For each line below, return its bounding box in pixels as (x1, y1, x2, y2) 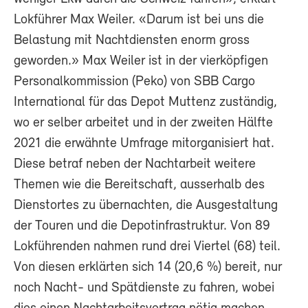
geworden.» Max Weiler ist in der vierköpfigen (14, 54, 268, 68)
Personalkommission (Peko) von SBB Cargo (14, 74, 255, 89)
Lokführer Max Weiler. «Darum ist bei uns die (14, 12, 264, 27)
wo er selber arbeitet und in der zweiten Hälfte (14, 115, 273, 130)
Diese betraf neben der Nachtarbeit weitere (14, 157, 256, 171)
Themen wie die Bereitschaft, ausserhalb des (14, 177, 265, 192)
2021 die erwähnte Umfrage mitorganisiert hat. (14, 136, 274, 151)
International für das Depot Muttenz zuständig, (14, 95, 277, 109)
